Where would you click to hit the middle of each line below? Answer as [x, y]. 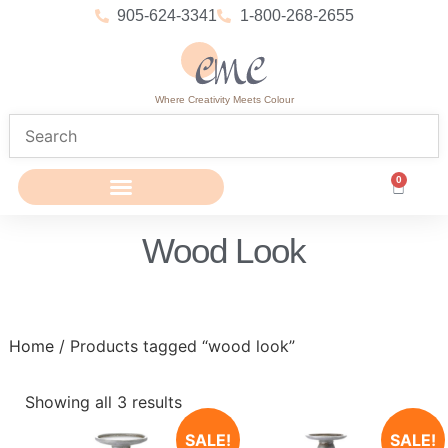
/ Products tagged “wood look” [174, 346]
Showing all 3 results [103, 402]
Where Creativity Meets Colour [224, 100]
